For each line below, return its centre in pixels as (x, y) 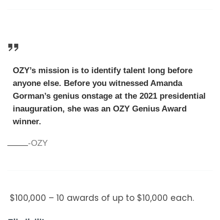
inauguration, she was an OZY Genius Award (99, 109)
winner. (27, 121)
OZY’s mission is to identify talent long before (102, 70)
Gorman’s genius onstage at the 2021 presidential (109, 96)
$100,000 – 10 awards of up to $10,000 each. (102, 198)
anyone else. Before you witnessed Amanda (97, 83)
